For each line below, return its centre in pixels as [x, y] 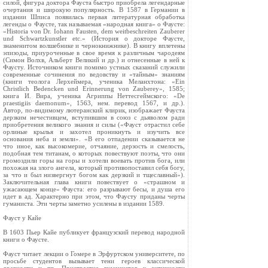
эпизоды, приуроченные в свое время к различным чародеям [94, 53]
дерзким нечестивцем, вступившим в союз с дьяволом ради [94, 117]
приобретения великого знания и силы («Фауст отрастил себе [94, 124]
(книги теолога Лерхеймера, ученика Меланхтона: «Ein [94, 81]
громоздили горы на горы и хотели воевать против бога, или [94, 160]
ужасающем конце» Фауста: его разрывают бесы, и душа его [94, 189]
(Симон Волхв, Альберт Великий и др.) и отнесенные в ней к [94, 60]
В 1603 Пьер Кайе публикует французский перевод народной [94, 232]
